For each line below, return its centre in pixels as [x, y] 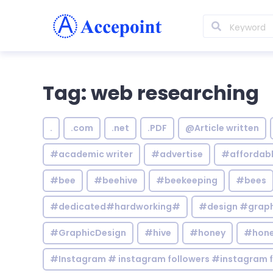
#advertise [177, 154]
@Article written [222, 128]
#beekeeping [187, 180]
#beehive [116, 180]
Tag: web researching [151, 93]
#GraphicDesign [88, 233]
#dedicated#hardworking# [115, 207]
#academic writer [91, 154]
